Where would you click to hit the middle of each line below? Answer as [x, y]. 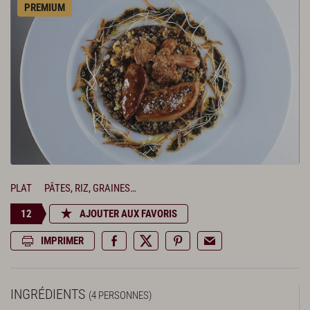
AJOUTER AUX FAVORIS [128, 213]
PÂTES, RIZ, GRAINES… [90, 188]
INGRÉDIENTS [49, 294]
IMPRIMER [62, 240]
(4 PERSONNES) [120, 295]
